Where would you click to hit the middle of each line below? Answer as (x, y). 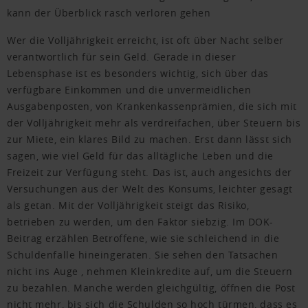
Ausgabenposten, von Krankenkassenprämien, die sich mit (152, 107)
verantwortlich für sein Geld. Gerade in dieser (122, 57)
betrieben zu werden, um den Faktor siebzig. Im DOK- (141, 222)
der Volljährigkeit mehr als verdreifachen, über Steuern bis (154, 123)
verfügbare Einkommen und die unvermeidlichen (129, 90)
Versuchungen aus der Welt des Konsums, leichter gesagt (150, 189)
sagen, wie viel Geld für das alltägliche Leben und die (140, 156)
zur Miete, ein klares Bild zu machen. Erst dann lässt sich (150, 140)
